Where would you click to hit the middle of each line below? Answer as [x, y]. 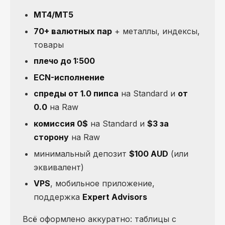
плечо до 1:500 [64, 61]
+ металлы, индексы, [156, 31]
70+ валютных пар [73, 31]
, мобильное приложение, [102, 184]
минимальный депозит [81, 153]
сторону [51, 137]
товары [49, 44]
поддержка [58, 197]
